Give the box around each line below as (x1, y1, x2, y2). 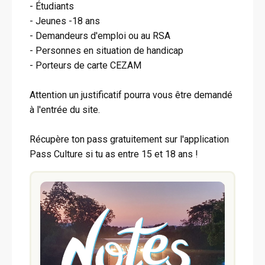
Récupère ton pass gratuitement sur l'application (30, 134, 229, 146)
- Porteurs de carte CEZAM (30, 60, 141, 72)
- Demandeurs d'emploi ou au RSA (30, 30, 170, 42)
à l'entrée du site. (30, 104, 100, 116)
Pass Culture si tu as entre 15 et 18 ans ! (30, 148, 198, 160)
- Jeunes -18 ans (30, 15, 100, 27)
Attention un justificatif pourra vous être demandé (30, 89, 232, 101)
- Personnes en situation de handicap (30, 45, 183, 57)
